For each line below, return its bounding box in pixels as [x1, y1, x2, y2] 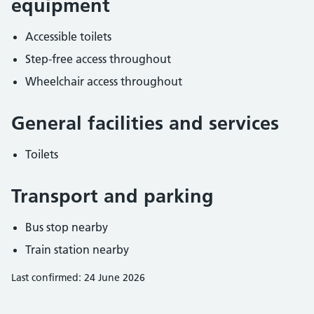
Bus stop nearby [25, 220, 108, 234]
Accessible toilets [25, 29, 111, 43]
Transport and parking [11, 184, 214, 207]
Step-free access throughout [25, 52, 171, 66]
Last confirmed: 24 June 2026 [11, 271, 145, 284]
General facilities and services [11, 111, 279, 135]
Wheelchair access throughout [25, 74, 182, 88]
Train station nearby [25, 243, 129, 257]
